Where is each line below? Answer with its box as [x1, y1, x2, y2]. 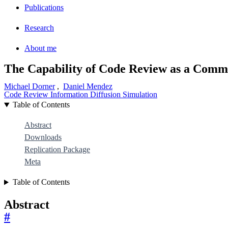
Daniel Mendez [63, 82, 112, 91]
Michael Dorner [4, 82, 55, 91]
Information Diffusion [50, 90, 123, 99]
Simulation [123, 90, 157, 99]
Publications [24, 3, 64, 12]
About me [24, 43, 56, 52]
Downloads [24, 133, 62, 142]
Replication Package [24, 145, 90, 154]
